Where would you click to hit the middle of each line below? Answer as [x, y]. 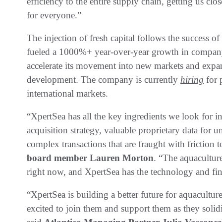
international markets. [67, 93]
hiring [192, 79]
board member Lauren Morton [90, 158]
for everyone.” [54, 15]
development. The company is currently [104, 79]
